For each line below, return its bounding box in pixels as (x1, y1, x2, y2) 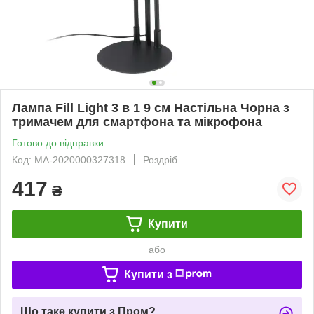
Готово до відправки (12, 137, 104, 149)
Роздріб (143, 153, 177, 165)
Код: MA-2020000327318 (12, 153, 125, 165)
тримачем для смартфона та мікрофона (12, 114, 262, 129)
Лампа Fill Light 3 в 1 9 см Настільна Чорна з (12, 100, 289, 115)
